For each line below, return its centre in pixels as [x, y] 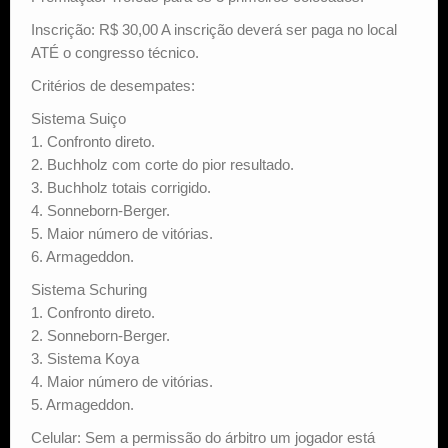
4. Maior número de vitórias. [122, 381]
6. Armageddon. [82, 256]
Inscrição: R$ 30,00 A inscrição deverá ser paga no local [214, 29]
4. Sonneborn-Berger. [100, 210]
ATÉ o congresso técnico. [115, 52]
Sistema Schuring [89, 289]
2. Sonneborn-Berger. [100, 335]
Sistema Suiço [78, 118]
